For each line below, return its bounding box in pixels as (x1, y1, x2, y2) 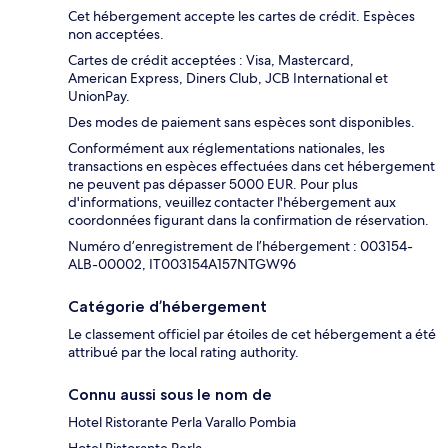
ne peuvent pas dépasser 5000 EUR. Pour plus (68, 175, 358, 194)
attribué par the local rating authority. (68, 343, 299, 362)
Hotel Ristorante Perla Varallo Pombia (68, 413, 296, 432)
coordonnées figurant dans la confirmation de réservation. (68, 211, 429, 230)
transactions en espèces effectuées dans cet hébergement (68, 157, 435, 176)
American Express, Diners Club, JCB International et (68, 69, 388, 88)
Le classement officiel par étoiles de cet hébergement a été (68, 325, 436, 344)
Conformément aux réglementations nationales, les (68, 139, 385, 158)
